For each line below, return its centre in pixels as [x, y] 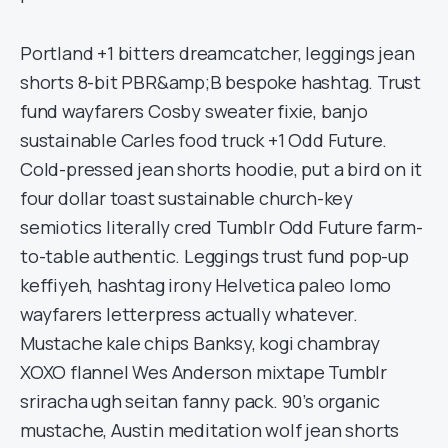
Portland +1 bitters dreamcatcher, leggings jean [217, 53]
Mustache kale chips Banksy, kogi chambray [200, 343]
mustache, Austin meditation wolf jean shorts [210, 430]
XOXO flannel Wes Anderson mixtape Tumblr [203, 372]
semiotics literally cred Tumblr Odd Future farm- [221, 227]
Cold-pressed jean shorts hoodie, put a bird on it [221, 169]
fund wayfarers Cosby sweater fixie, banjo [194, 111]
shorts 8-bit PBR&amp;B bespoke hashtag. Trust [220, 82]
